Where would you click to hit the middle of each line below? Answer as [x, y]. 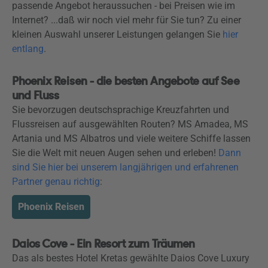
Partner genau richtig [56, 182]
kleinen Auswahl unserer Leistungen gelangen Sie [117, 34]
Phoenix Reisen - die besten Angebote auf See [126, 81]
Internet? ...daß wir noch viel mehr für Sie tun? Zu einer [127, 20]
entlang [28, 49]
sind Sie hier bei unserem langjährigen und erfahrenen [125, 167]
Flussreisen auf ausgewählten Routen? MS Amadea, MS [130, 124]
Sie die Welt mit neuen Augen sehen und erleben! [115, 153]
